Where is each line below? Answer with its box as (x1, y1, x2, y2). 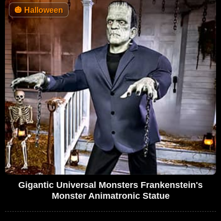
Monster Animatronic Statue (51, 190, 170, 201)
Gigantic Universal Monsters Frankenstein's (18, 180, 203, 190)
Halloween (22, 5, 63, 14)
